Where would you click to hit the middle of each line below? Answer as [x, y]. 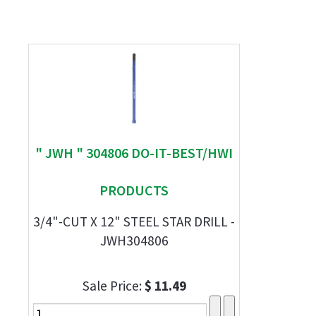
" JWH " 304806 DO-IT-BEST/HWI [134, 153]
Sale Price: [113, 286]
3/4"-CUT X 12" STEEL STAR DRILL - [134, 221]
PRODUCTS [134, 190]
